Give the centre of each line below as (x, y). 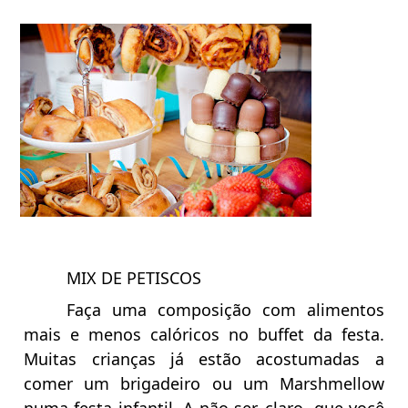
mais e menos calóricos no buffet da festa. (204, 334)
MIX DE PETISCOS (134, 277)
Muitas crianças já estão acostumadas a (204, 358)
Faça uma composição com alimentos (225, 309)
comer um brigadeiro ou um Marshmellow (204, 383)
